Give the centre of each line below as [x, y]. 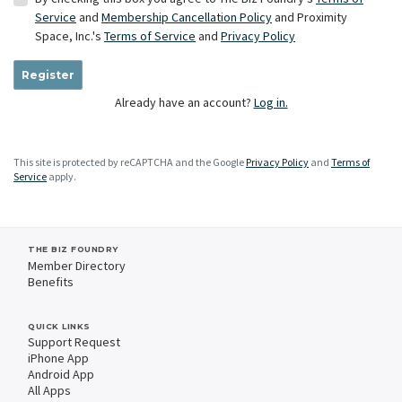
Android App [61, 374]
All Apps [49, 390]
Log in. [271, 103]
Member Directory [77, 265]
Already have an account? [184, 103]
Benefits [51, 281]
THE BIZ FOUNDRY [73, 249]
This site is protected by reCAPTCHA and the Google [130, 162]
